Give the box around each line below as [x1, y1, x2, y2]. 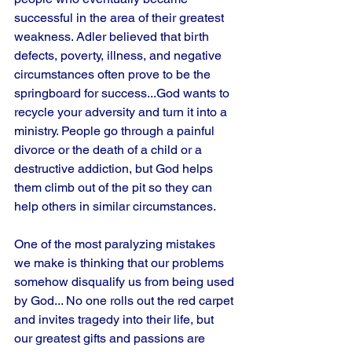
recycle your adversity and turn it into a [14, 104, 230, 119]
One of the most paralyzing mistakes [14, 236, 218, 251]
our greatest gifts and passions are [14, 331, 208, 346]
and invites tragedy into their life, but [14, 312, 217, 327]
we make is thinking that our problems [14, 255, 227, 270]
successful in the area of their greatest [14, 10, 227, 25]
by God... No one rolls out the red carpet [14, 293, 236, 308]
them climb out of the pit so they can [14, 180, 215, 195]
